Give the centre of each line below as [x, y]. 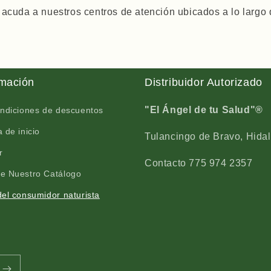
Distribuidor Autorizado [204, 82]
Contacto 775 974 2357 [199, 163]
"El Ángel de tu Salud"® [204, 110]
